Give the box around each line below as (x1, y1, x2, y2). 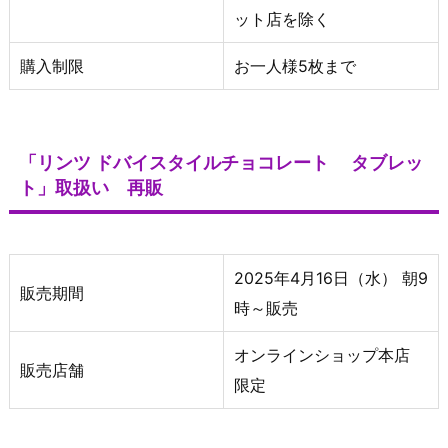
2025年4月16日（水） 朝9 (234, 267, 428, 288)
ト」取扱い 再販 (19, 176, 163, 198)
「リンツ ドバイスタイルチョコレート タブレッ (19, 151, 423, 173)
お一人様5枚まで (234, 55, 356, 76)
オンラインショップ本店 (234, 344, 426, 365)
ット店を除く (234, 8, 330, 29)
